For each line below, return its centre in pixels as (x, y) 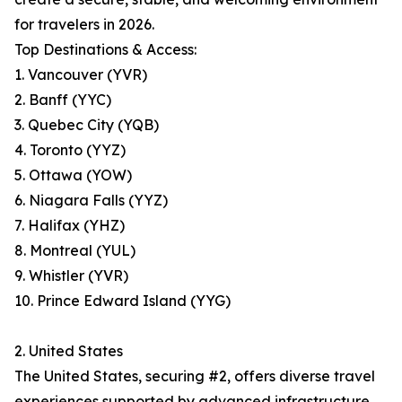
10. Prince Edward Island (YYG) (122, 301)
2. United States (69, 351)
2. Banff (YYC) (63, 100)
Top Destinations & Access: (105, 50)
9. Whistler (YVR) (71, 276)
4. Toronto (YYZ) (70, 150)
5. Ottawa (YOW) (73, 175)
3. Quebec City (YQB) (87, 125)
